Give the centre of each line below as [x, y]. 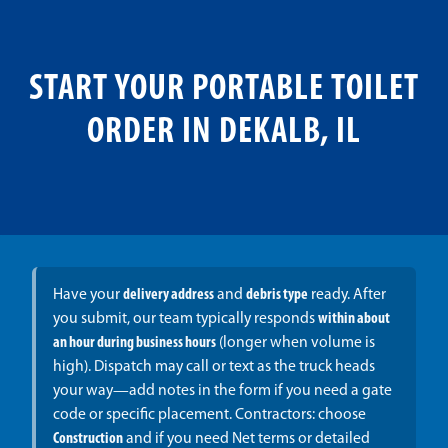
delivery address [168, 295]
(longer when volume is [295, 343]
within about [353, 319]
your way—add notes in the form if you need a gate [222, 391]
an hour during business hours [134, 343]
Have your [87, 295]
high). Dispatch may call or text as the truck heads [213, 367]
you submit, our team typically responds [185, 319]
